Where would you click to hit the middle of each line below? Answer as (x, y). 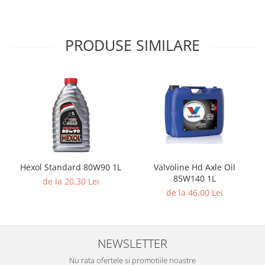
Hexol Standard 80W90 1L (71, 167)
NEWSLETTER (132, 243)
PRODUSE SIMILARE (132, 45)
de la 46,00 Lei (194, 192)
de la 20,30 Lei (71, 181)
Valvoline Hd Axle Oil (194, 167)
